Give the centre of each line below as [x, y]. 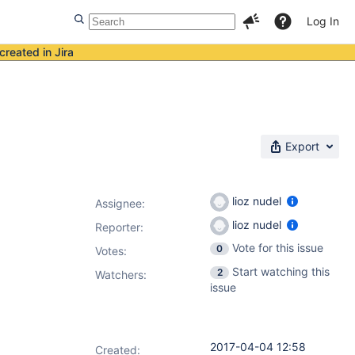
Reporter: [119, 227]
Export [302, 146]
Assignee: [120, 203]
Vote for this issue [278, 248]
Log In [323, 21]
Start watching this [281, 271]
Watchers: [121, 275]
